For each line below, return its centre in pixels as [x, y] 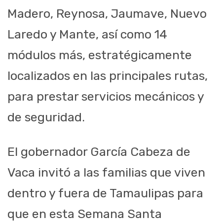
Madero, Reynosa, [59, 14]
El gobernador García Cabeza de [99, 152]
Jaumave [138, 14]
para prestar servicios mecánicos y [106, 97]
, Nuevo [185, 14]
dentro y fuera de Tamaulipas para [105, 193]
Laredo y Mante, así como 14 [87, 35]
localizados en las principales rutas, [108, 76]
